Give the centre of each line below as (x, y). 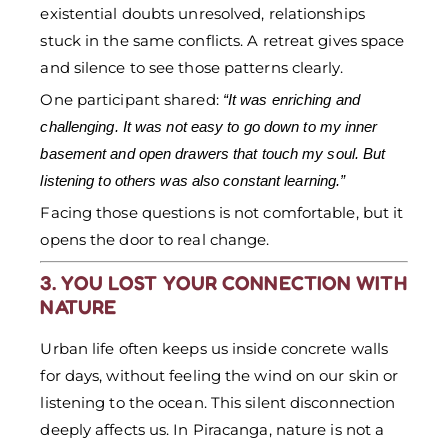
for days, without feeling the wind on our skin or (219, 375)
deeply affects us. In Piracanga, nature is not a (212, 429)
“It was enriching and (291, 100)
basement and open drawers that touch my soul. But (213, 154)
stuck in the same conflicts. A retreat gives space (222, 41)
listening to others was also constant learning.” (193, 181)
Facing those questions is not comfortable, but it (222, 213)
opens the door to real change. (155, 240)
